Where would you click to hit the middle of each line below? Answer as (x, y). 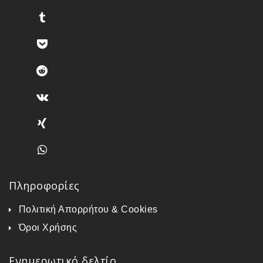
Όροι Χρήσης (48, 227)
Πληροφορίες (44, 185)
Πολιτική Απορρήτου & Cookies (88, 209)
